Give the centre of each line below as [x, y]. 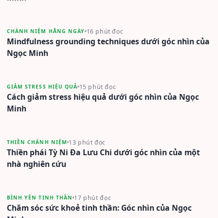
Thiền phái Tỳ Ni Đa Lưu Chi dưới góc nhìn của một [103, 152]
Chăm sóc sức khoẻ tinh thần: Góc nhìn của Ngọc [99, 208]
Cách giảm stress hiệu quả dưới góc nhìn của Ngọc [103, 97]
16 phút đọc [105, 31]
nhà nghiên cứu [36, 164]
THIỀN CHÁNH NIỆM [37, 142]
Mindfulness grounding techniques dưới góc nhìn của [108, 41]
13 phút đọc [87, 142]
